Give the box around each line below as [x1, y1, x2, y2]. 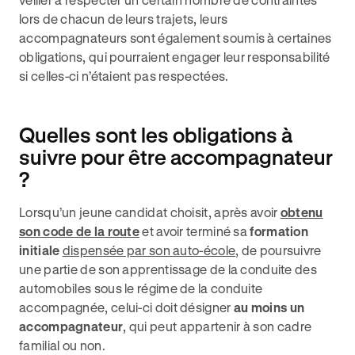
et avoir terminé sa [139, 223, 250, 239]
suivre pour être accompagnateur [19, 145, 333, 169]
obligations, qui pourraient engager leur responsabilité [19, 49, 330, 64]
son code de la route [19, 223, 140, 239]
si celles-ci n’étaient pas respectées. [19, 68, 229, 83]
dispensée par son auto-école [62, 242, 236, 258]
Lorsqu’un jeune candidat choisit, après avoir [19, 204, 281, 219]
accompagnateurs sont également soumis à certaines [19, 30, 332, 45]
